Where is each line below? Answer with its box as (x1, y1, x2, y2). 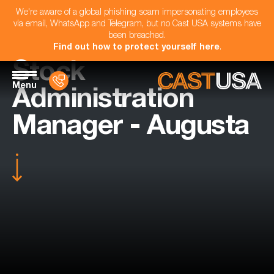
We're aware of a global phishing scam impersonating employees (16, 9, 258, 17)
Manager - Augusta (12, 114, 250, 142)
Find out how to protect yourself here (53, 43, 220, 52)
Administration (12, 87, 193, 115)
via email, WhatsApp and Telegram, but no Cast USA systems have (13, 20, 261, 29)
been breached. (108, 32, 166, 40)
